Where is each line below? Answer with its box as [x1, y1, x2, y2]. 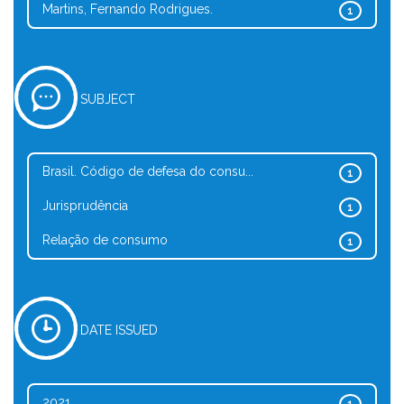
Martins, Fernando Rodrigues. [42, 2, 213, 16]
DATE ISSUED [80, 323, 158, 337]
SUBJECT [80, 92, 135, 106]
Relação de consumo [42, 233, 168, 247]
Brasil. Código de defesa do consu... [42, 164, 253, 179]
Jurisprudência [42, 198, 128, 213]
